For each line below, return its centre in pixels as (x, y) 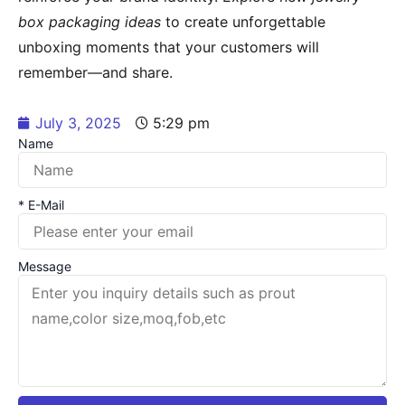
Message (45, 266)
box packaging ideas (89, 22)
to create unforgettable (243, 22)
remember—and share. (95, 72)
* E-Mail (41, 205)
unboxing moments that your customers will (169, 47)
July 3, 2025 (78, 123)
